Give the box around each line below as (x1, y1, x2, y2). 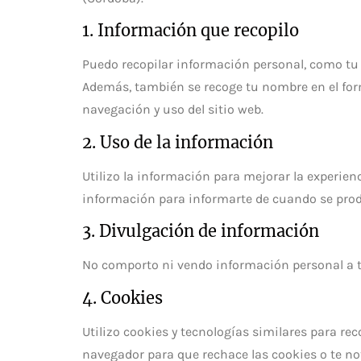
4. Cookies (82, 287, 163, 308)
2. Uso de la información (82, 131, 273, 152)
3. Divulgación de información (82, 221, 319, 242)
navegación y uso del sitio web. (82, 102, 263, 118)
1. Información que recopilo (82, 20, 299, 41)
